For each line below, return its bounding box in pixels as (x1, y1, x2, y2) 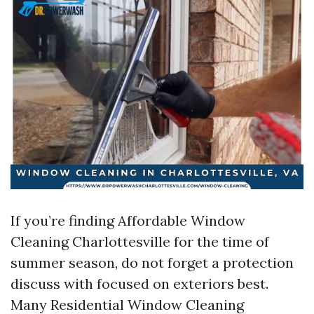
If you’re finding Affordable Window (11, 212, 245, 229)
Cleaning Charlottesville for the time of (11, 233, 269, 250)
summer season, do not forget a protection (11, 254, 294, 271)
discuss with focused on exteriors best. (11, 275, 268, 292)
